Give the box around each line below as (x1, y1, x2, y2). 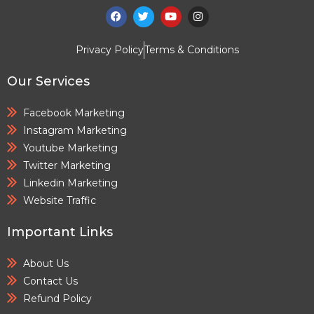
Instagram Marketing (22, 123, 127, 137)
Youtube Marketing (22, 141, 118, 154)
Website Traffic (22, 193, 96, 207)
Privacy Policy (75, 43, 144, 56)
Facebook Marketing (22, 106, 125, 119)
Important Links (7, 224, 113, 240)
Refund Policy (22, 292, 92, 305)
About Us (22, 257, 69, 270)
